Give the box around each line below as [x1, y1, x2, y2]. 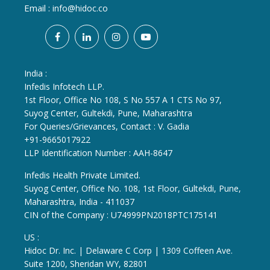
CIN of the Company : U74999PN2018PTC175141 [24, 209, 218, 221]
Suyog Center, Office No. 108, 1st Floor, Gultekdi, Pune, [24, 183, 241, 195]
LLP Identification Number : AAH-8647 [24, 147, 172, 159]
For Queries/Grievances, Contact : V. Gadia [24, 121, 189, 133]
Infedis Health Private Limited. [24, 169, 140, 181]
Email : [24, 2, 52, 14]
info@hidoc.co [52, 2, 108, 14]
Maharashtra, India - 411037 [24, 196, 134, 208]
